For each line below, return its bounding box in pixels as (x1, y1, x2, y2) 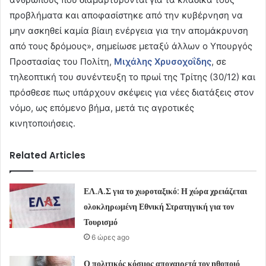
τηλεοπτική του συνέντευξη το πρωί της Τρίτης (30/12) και (9, 71, 255, 83)
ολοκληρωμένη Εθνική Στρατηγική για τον (84, 201, 235, 213)
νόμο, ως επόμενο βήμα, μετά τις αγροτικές (9, 102, 194, 114)
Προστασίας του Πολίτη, (9, 56, 114, 68)
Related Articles (9, 149, 85, 162)
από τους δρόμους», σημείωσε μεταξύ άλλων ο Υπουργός (9, 40, 252, 52)
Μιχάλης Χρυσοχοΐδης (114, 56, 211, 68)
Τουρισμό (84, 216, 118, 229)
